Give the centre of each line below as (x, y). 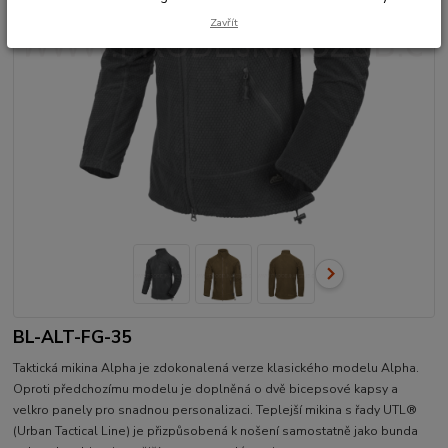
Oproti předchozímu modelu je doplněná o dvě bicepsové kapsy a (206, 389)
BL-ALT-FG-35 (73, 337)
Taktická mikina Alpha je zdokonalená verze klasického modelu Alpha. (216, 368)
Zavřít (224, 22)
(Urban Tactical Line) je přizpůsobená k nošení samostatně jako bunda (216, 431)
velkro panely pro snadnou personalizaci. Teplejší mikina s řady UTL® (215, 410)
